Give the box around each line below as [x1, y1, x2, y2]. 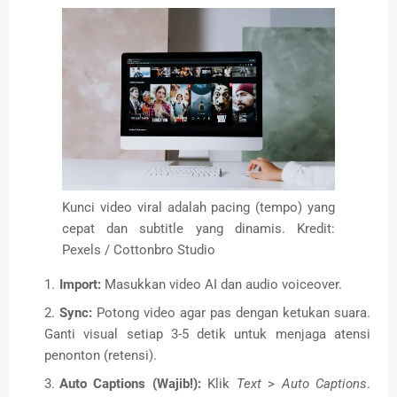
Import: [59, 276, 101, 292]
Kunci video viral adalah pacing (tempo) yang [62, 198, 335, 215]
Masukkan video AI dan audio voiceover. [101, 276, 342, 292]
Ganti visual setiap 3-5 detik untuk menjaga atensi [44, 325, 370, 342]
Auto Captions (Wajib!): [59, 375, 201, 392]
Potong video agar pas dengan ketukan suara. [92, 304, 370, 321]
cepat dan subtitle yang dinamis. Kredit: [62, 220, 335, 237]
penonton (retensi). [44, 346, 157, 363]
